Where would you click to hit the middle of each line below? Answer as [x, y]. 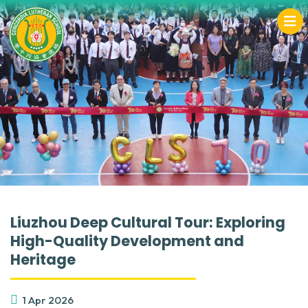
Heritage [43, 260]
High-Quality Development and [127, 241]
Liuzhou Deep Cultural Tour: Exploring [148, 222]
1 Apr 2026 [48, 300]
